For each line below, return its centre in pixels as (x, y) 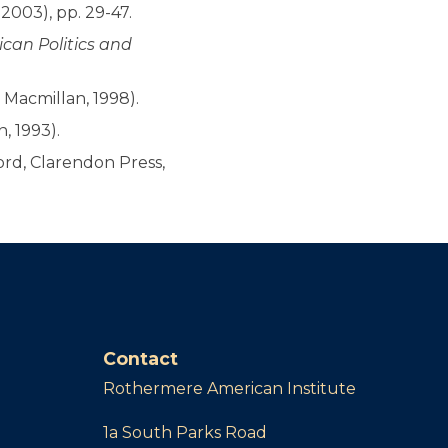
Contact (140, 358)
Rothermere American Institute (229, 388)
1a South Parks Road (184, 432)
